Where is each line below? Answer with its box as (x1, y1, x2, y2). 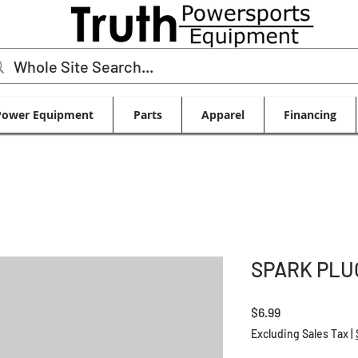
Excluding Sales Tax (251, 327, 348, 341)
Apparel (201, 107, 245, 123)
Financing (284, 107, 336, 123)
